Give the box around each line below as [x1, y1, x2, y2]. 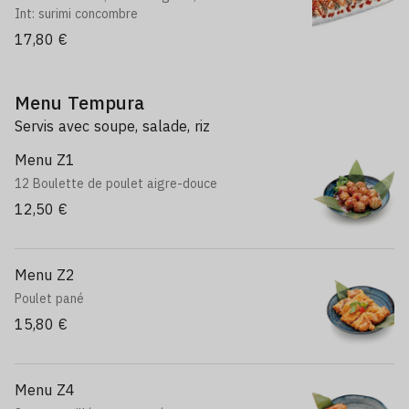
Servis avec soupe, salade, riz [15, 117, 210, 135]
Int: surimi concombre [15, 5, 138, 22]
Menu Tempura [15, 90, 144, 115]
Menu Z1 [15, 151, 75, 169]
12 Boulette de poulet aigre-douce [15, 175, 217, 192]
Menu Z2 [15, 266, 75, 284]
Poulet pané [15, 290, 84, 307]
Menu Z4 [15, 381, 75, 399]
